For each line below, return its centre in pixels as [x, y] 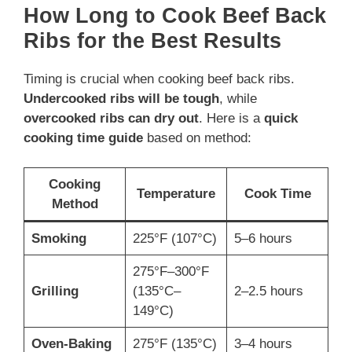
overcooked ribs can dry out [111, 118]
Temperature [176, 194]
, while [238, 98]
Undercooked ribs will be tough [121, 98]
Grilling [55, 291]
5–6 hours [263, 239]
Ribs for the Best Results [152, 40]
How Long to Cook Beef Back [175, 15]
